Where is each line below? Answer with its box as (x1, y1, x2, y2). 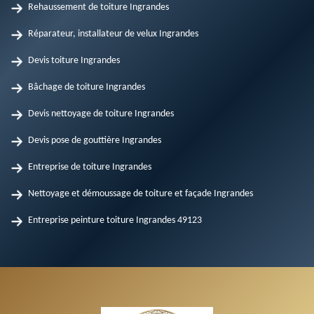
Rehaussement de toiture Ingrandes (28, 2, 169, 13)
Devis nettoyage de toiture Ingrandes (28, 109, 174, 119)
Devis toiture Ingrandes (28, 55, 120, 66)
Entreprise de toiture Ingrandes (28, 162, 151, 172)
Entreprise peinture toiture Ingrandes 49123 (28, 215, 202, 226)
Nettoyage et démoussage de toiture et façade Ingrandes (28, 189, 253, 199)
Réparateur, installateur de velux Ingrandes (28, 29, 198, 39)
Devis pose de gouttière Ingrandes (28, 135, 161, 146)
